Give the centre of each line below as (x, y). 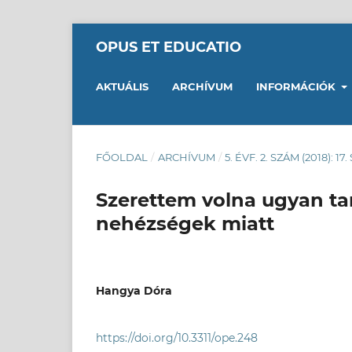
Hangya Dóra (134, 291)
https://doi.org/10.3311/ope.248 (177, 338)
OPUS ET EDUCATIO (169, 47)
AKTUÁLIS (122, 86)
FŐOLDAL (122, 157)
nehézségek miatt (185, 224)
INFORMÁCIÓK (297, 86)
